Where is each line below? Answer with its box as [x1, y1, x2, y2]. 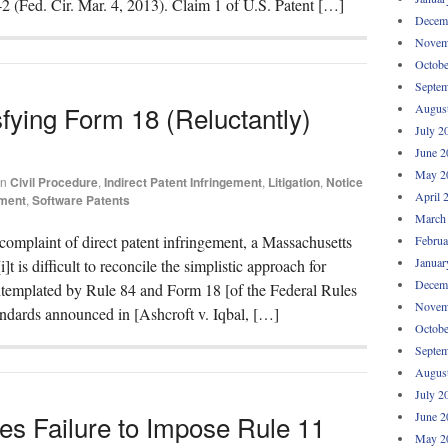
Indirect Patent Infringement [104, 172, 262, 191]
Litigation [268, 172, 320, 191]
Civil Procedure [10, 172, 98, 191]
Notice [326, 172, 363, 191]
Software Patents [32, 190, 130, 209]
